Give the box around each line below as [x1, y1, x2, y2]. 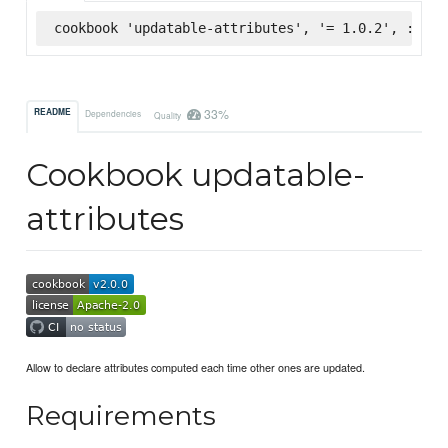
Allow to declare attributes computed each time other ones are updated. [26, 358, 366, 375]
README [34, 106, 72, 119]
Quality [153, 108, 183, 121]
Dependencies [85, 106, 142, 119]
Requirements [26, 399, 217, 433]
